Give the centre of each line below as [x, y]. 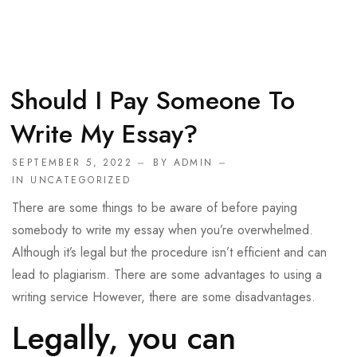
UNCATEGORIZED [81, 180]
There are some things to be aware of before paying [155, 208]
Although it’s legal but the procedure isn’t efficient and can [169, 253]
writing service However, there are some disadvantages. [164, 297]
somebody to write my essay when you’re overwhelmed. [163, 230]
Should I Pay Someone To [153, 101]
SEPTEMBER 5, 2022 [72, 163]
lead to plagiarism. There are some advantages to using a [167, 275]
